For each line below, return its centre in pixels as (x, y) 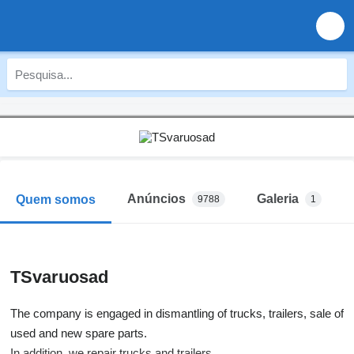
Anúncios (156, 199)
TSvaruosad (59, 277)
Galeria (278, 199)
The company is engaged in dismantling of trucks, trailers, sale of (177, 313)
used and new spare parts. (79, 333)
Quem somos (56, 199)
